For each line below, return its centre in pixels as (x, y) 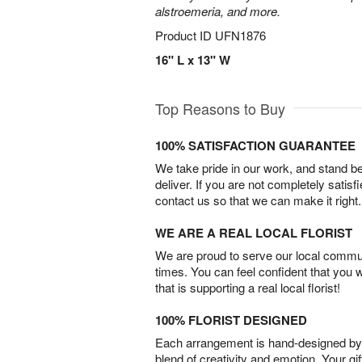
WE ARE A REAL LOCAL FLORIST (254, 233)
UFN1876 (240, 35)
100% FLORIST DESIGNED (231, 320)
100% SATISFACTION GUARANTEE (255, 145)
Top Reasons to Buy (220, 108)
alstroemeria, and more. (218, 11)
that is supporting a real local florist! (248, 287)
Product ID (185, 35)
